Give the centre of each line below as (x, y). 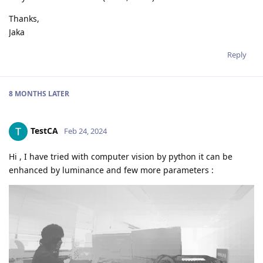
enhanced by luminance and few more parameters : (111, 170)
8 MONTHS (28, 94)
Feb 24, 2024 (85, 131)
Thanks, (24, 19)
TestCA (44, 130)
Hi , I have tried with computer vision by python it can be (121, 157)
